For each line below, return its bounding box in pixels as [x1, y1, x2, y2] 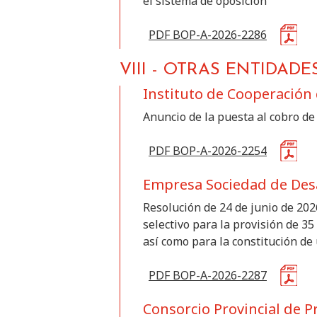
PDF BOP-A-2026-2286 [149, 27, 267, 42]
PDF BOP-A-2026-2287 [149, 267, 267, 283]
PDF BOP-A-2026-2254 [149, 143, 267, 158]
